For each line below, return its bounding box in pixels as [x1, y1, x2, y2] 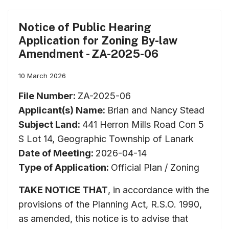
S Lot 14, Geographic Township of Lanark [18, 133, 194, 144]
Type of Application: [18, 162, 111, 173]
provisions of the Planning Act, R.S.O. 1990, [18, 198, 202, 210]
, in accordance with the [108, 184, 209, 195]
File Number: [18, 90, 78, 101]
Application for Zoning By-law [18, 33, 177, 47]
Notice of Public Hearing [18, 20, 151, 34]
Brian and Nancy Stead [107, 104, 204, 116]
